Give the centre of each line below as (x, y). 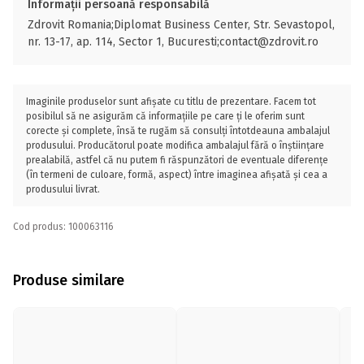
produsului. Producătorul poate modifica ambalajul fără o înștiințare (175, 145)
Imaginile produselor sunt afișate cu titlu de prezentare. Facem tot (171, 102)
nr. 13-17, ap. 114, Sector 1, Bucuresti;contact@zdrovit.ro (173, 42)
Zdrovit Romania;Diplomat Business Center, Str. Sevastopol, (181, 25)
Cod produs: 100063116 (63, 227)
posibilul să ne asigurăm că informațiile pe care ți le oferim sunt (165, 116)
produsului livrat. (63, 189)
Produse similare (69, 280)
